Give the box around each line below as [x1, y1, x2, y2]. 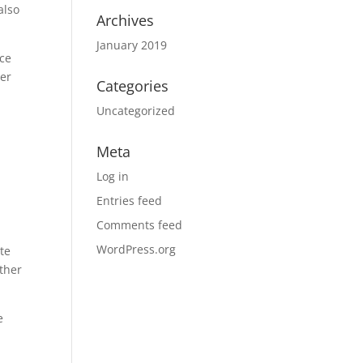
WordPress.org [96, 241, 177, 257]
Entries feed [96, 193, 163, 208]
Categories [96, 76, 169, 96]
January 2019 [96, 37, 168, 53]
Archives [96, 11, 155, 30]
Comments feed [96, 217, 183, 233]
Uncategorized [96, 103, 176, 118]
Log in [96, 169, 130, 184]
